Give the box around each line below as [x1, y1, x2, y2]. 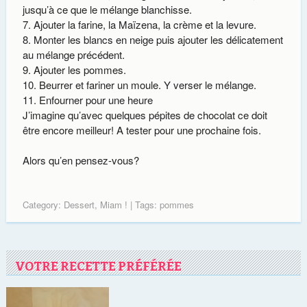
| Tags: [127, 197, 160, 211]
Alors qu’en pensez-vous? [22, 153, 139, 167]
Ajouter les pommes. [33, 62, 126, 77]
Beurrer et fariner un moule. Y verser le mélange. [38, 77, 256, 92]
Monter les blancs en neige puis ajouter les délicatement [33, 32, 283, 47]
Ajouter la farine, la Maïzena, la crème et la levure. [33, 16, 256, 32]
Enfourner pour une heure [38, 92, 153, 107]
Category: [22, 197, 64, 211]
